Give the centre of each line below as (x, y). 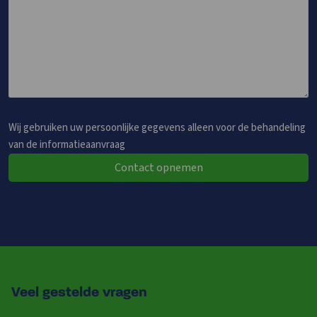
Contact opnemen (158, 168)
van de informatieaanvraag (67, 145)
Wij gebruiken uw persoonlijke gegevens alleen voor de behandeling (157, 128)
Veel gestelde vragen (79, 293)
